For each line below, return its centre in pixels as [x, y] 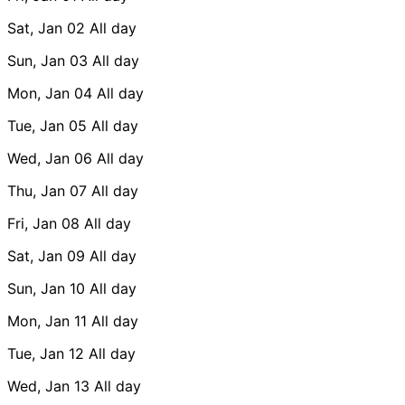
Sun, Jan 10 [46, 288]
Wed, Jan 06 [50, 158]
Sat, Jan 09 [46, 255]
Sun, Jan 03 [47, 60]
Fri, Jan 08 [43, 223]
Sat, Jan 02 [46, 28]
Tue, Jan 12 [46, 353]
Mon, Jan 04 [50, 93]
